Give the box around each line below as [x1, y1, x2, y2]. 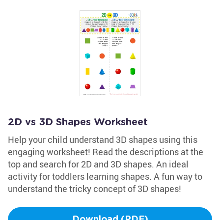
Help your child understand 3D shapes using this [8, 134, 197, 145]
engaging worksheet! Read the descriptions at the [8, 146, 203, 158]
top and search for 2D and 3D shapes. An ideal [8, 158, 189, 170]
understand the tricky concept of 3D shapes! [8, 183, 181, 194]
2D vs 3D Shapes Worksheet [8, 117, 148, 127]
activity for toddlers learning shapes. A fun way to [8, 170, 202, 182]
